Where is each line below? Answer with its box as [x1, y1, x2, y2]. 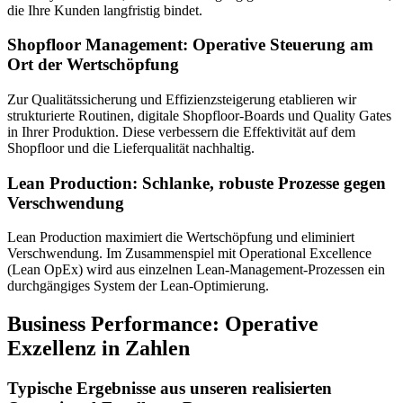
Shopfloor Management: [7, 35, 188, 55]
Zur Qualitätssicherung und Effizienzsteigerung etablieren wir [7, 91, 356, 107]
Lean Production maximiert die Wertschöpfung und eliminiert [7, 229, 354, 246]
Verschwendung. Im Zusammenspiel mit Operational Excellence [7, 246, 372, 262]
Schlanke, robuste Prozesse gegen [142, 173, 386, 193]
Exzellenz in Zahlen [7, 336, 190, 361]
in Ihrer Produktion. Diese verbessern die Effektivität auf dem [7, 123, 355, 139]
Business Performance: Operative [7, 312, 318, 336]
